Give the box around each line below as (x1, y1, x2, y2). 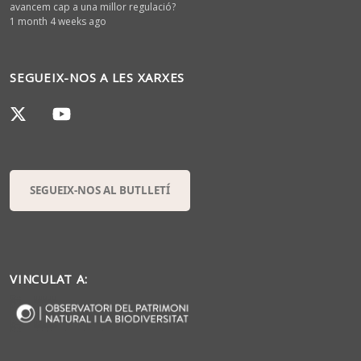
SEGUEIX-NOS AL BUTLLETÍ (30, 183, 170, 197)
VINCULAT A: (10, 271, 88, 287)
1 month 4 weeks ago (10, 14, 106, 28)
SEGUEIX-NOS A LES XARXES (10, 68, 185, 85)
